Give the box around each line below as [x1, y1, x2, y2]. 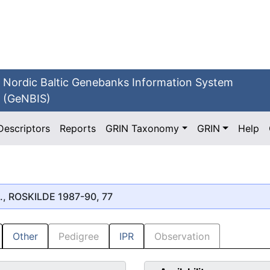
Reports [60, 122, 96, 134]
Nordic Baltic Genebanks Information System [3, 76, 234, 89]
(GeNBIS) [3, 92, 51, 105]
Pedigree [58, 230, 99, 243]
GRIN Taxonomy [105, 122, 180, 134]
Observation [154, 230, 210, 243]
